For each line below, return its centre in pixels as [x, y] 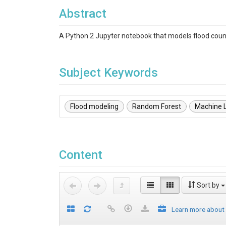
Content [81, 155]
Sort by [208, 185]
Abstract [83, 14]
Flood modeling [94, 106]
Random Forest [157, 106]
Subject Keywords [108, 73]
